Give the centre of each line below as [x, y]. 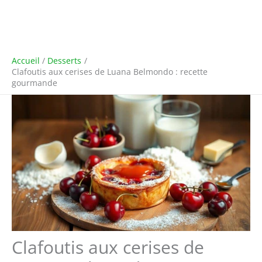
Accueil [26, 61]
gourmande [35, 83]
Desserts [65, 61]
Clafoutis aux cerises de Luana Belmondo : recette [110, 72]
